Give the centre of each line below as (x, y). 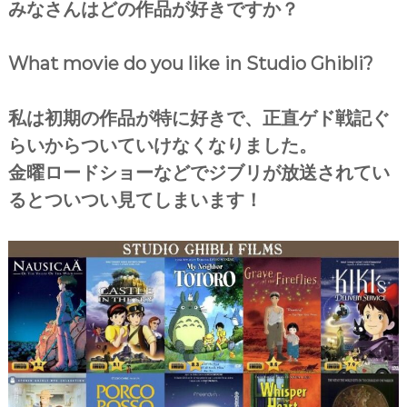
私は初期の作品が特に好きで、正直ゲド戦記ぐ (199, 118)
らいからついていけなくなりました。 (162, 145)
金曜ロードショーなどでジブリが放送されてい (199, 172)
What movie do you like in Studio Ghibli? (190, 63)
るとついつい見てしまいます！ (135, 199)
